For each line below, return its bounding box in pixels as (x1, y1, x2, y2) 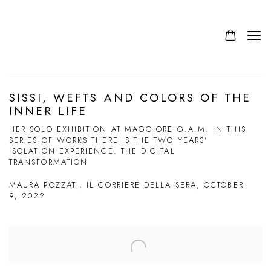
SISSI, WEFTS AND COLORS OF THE (9, 90, 252, 106)
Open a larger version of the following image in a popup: (9, 230, 228, 239)
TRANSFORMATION (9, 156, 88, 168)
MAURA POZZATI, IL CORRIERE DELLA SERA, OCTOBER (9, 179, 244, 191)
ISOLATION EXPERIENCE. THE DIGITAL (9, 145, 175, 157)
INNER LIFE (9, 103, 88, 119)
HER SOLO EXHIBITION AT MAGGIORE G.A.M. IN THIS (9, 123, 246, 135)
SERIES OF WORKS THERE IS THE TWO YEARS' (9, 134, 208, 146)
